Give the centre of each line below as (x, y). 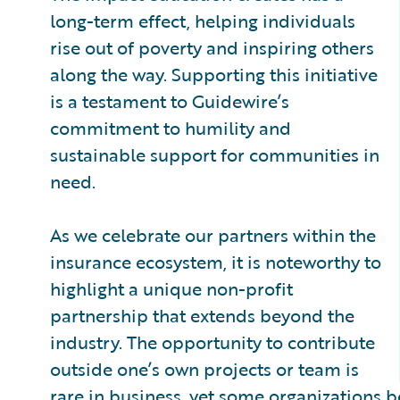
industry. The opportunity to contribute (212, 342)
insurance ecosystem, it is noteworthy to (216, 261)
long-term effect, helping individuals (203, 20)
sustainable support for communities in (215, 154)
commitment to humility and (171, 127)
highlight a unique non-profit (171, 288)
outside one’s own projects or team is (204, 368)
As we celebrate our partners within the (213, 234)
